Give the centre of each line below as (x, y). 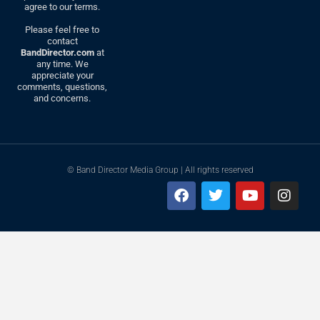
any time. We (62, 64)
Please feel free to (62, 30)
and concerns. (62, 99)
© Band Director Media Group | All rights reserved (160, 170)
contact (62, 41)
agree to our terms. (62, 7)
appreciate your (62, 76)
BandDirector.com (57, 53)
